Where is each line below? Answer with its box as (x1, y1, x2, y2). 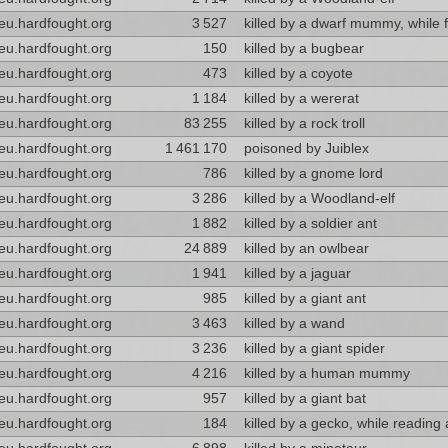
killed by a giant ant (243, 291, 366, 306)
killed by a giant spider (243, 341, 385, 356)
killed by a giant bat (243, 391, 366, 406)
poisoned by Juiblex (243, 141, 369, 156)
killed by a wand (243, 316, 345, 331)
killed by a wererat (243, 91, 359, 106)
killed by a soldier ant (243, 216, 377, 231)
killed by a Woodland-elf (243, 191, 395, 206)
